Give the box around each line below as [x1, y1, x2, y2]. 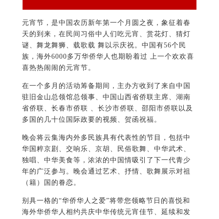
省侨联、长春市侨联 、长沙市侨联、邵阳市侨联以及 [22, 105, 193, 112]
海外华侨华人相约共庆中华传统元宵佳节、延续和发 [22, 208, 191, 216]
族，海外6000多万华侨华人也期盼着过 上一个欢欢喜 [22, 53, 194, 61]
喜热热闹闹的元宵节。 [22, 64, 95, 72]
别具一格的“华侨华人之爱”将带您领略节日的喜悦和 [22, 197, 190, 205]
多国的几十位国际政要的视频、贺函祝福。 [22, 116, 161, 124]
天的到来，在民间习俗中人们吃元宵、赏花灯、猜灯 [22, 30, 191, 38]
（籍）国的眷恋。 [22, 179, 81, 187]
